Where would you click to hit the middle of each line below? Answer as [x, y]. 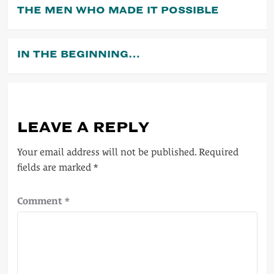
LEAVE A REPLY [83, 127]
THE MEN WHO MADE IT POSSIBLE [118, 10]
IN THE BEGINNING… [78, 54]
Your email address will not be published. [106, 152]
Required [218, 152]
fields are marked [55, 167]
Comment [41, 201]
